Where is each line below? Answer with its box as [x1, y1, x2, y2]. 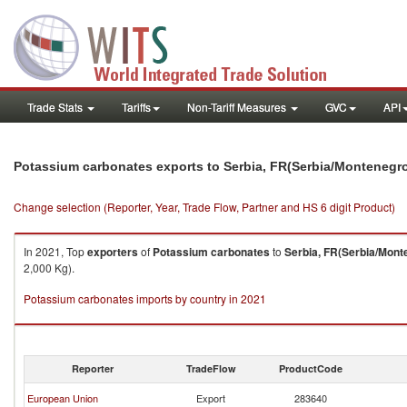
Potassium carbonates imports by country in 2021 [24, 291, 266, 306]
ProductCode [279, 362, 342, 375]
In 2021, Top [24, 243, 87, 259]
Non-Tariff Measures [187, 99, 289, 114]
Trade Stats [27, 99, 85, 114]
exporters [87, 243, 138, 260]
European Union [27, 391, 98, 405]
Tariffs [122, 99, 151, 114]
